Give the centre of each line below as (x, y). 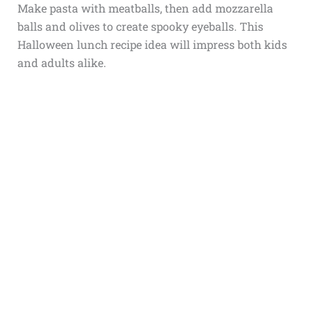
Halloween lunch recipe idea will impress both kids (152, 44)
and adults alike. (61, 62)
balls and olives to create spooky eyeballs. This (140, 26)
